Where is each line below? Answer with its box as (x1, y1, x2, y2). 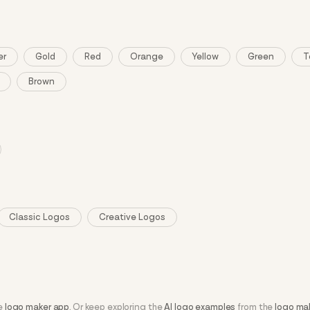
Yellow (192, 51, 219, 62)
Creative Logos (99, 212, 166, 223)
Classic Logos (9, 212, 71, 223)
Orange (130, 51, 164, 62)
